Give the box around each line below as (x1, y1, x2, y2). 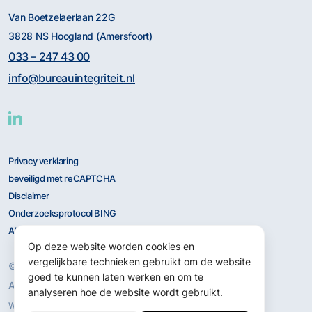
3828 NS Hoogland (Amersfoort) (8, 30, 153, 42)
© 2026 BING (8, 260, 70, 272)
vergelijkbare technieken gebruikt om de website (28, 256, 251, 267)
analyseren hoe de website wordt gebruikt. (28, 286, 223, 298)
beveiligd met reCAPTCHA (8, 173, 116, 185)
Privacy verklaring (8, 156, 79, 167)
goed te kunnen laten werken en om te (28, 271, 203, 283)
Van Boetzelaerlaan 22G (8, 11, 115, 23)
